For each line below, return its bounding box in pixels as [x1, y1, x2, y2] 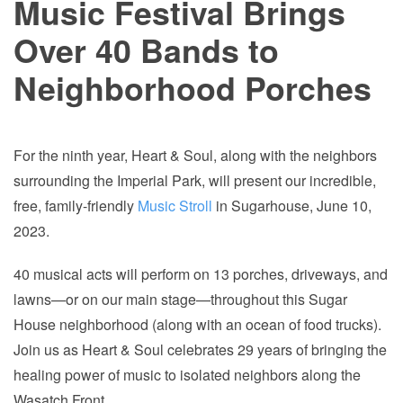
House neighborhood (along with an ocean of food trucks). [13, 314, 381, 336]
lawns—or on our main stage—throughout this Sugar [13, 289, 347, 310]
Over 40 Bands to [13, 27, 279, 74]
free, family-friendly [13, 195, 138, 217]
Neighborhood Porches [13, 65, 372, 112]
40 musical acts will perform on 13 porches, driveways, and [13, 264, 388, 285]
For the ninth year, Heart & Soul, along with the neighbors [13, 145, 377, 166]
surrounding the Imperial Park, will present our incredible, [13, 170, 376, 192]
